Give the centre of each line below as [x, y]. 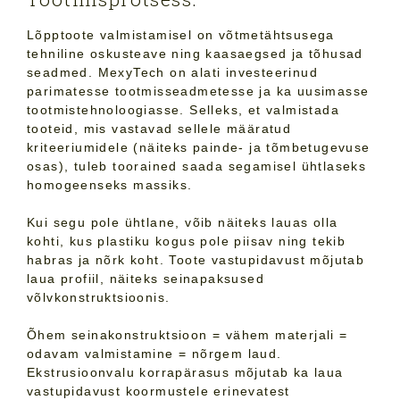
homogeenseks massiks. [110, 185]
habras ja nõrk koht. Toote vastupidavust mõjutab [196, 260]
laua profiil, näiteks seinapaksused [146, 279]
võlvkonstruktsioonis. [99, 298]
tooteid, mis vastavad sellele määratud [159, 129]
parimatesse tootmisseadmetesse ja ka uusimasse [198, 92]
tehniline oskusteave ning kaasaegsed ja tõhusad [195, 54]
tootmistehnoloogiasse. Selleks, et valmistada [183, 110]
